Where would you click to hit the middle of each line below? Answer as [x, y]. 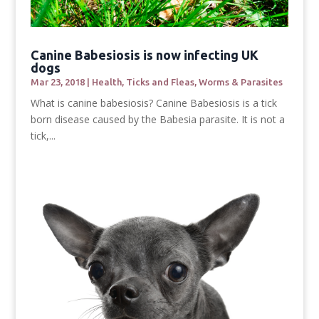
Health [106, 82]
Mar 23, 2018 [57, 82]
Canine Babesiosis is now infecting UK [144, 54]
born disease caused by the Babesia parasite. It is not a [157, 119]
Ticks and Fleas [160, 82]
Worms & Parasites [240, 82]
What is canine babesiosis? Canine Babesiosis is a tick [153, 103]
